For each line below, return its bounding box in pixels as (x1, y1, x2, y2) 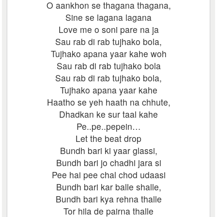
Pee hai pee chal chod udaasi (51, 169, 166, 181)
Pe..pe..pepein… (76, 120, 141, 132)
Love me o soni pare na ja (58, 23, 159, 35)
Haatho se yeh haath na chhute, (46, 96, 170, 108)
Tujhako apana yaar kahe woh (50, 47, 167, 60)
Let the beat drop (76, 132, 141, 144)
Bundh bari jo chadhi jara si (56, 156, 161, 169)
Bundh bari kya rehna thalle (55, 193, 162, 205)
